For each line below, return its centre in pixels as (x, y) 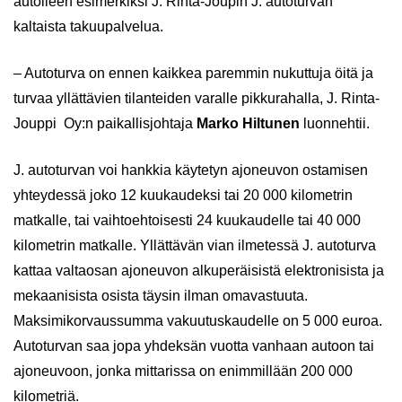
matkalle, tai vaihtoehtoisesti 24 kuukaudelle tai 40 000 (187, 220)
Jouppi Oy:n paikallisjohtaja (105, 123)
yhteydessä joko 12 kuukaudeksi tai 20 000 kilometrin (183, 195)
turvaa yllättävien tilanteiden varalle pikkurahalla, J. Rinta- (197, 98)
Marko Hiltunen (248, 123)
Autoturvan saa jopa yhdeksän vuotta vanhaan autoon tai (194, 346)
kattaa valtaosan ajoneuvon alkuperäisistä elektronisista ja (199, 271)
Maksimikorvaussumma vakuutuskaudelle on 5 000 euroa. (198, 321)
